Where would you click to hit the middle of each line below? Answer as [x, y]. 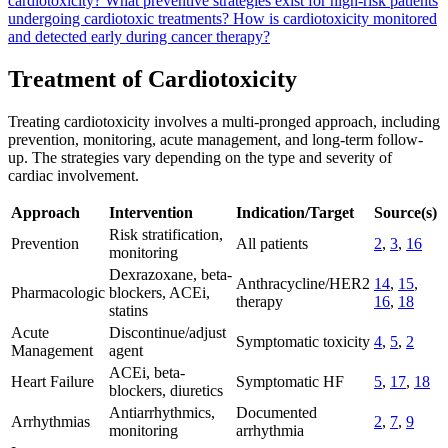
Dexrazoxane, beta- [170, 274]
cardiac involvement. [73, 175]
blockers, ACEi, [159, 292]
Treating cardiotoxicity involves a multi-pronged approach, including [224, 121]
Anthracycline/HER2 [303, 283]
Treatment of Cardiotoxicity [152, 79]
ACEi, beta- [147, 372]
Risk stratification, [166, 234]
